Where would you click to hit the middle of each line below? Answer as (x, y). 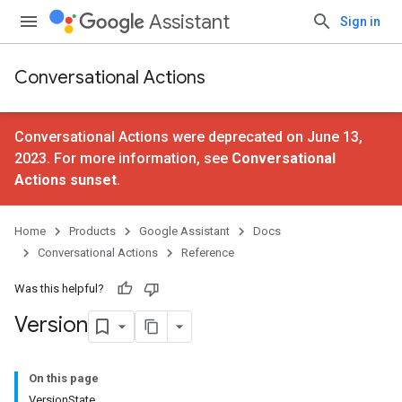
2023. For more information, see (123, 158)
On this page (64, 378)
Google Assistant (184, 231)
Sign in (360, 22)
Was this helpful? (59, 288)
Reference (208, 253)
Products (92, 231)
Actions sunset (66, 180)
